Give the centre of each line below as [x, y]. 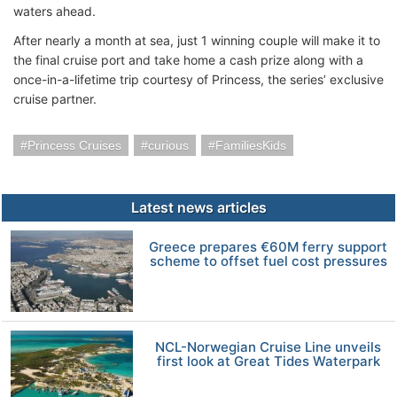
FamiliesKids [251, 145]
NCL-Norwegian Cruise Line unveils [269, 346]
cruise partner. [55, 98]
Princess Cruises [74, 145]
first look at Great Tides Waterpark [268, 361]
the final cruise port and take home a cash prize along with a [188, 59]
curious [168, 145]
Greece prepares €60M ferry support [269, 246]
